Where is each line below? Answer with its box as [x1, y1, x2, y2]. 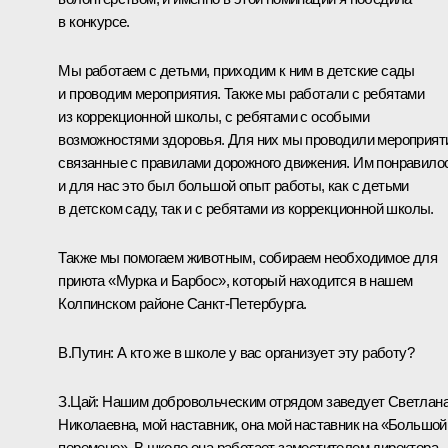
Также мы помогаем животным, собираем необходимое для [58, 248, 438, 266]
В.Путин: [58, 343, 117, 361]
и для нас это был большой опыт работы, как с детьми [58, 176, 409, 194]
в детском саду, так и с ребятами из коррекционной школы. [58, 199, 434, 217]
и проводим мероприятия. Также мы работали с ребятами [58, 84, 425, 102]
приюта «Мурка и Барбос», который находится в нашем [58, 271, 413, 289]
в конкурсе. [58, 12, 130, 30]
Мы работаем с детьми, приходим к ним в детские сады [58, 61, 415, 79]
